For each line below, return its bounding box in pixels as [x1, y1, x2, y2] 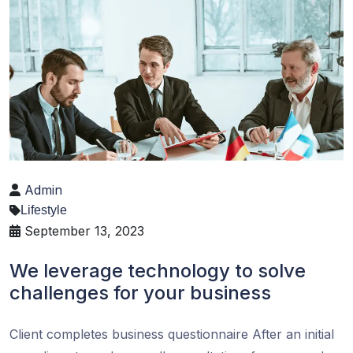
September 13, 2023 [20, 223, 144, 240]
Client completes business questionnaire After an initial [9, 326, 334, 343]
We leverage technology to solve [9, 259, 306, 283]
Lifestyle [20, 203, 67, 217]
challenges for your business [9, 281, 271, 305]
